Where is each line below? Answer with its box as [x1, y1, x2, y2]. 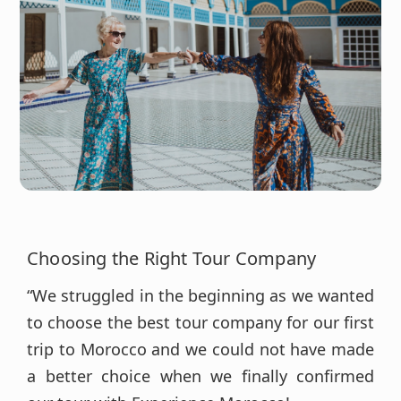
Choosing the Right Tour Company [27, 246, 317, 270]
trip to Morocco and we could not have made [27, 338, 374, 360]
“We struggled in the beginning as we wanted [27, 285, 374, 306]
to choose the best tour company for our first [27, 311, 374, 333]
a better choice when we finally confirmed [27, 365, 374, 387]
